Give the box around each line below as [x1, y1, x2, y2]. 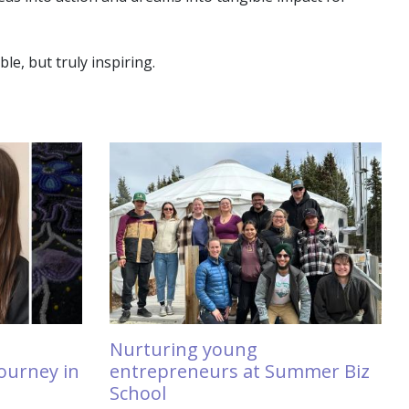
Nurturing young [109, 337, 257, 362]
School [109, 381, 166, 406]
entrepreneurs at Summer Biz [109, 359, 370, 384]
